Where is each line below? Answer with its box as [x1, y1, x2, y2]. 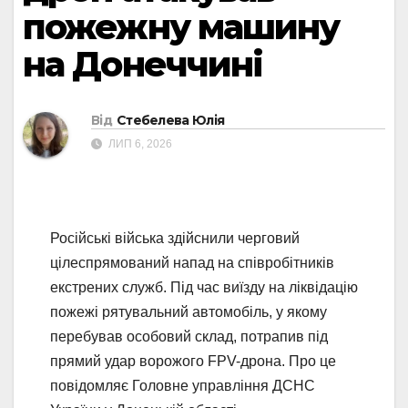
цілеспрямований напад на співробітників [50, 255, 334, 271]
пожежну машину [23, 5, 340, 48]
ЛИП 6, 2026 [106, 138, 172, 151]
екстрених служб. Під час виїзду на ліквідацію [50, 280, 358, 296]
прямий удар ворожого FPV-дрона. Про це [50, 353, 336, 370]
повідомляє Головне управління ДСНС [50, 378, 315, 394]
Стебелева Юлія [116, 112, 225, 129]
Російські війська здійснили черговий [50, 230, 300, 247]
